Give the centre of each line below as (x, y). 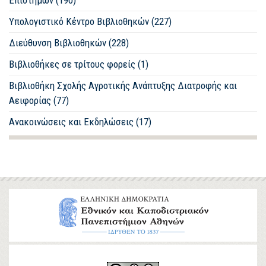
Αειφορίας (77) (39, 100)
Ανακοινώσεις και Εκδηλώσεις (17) (80, 121)
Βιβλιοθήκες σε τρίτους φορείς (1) (79, 64)
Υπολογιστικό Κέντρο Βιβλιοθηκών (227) (90, 21)
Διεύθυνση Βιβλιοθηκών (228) (69, 42)
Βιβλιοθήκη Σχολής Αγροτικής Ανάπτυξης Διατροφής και (123, 85)
